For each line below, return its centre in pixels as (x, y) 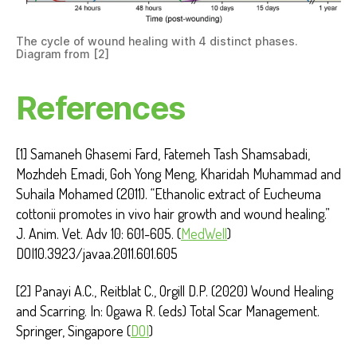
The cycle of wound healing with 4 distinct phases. (157, 41)
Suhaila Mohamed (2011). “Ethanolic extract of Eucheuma (169, 193)
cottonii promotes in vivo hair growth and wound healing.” (173, 213)
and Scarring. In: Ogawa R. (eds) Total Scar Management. (168, 311)
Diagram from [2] (63, 53)
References (100, 108)
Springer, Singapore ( (73, 331)
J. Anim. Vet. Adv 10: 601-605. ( (98, 233)
